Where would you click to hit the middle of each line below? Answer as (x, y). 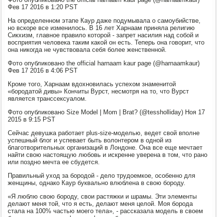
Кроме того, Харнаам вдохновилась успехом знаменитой (92, 84)
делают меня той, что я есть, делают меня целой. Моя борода (101, 203)
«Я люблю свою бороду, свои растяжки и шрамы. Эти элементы (102, 196)
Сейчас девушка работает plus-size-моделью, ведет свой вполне (104, 133)
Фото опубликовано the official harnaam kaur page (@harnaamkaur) (104, 63)
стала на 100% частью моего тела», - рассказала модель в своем (106, 211)
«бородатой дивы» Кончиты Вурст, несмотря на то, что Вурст (99, 91)
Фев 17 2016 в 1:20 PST (43, 7)
